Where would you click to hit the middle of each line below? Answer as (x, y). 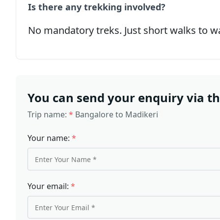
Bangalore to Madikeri (117, 114)
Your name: (50, 138)
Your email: (49, 186)
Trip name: (48, 114)
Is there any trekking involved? (97, 7)
